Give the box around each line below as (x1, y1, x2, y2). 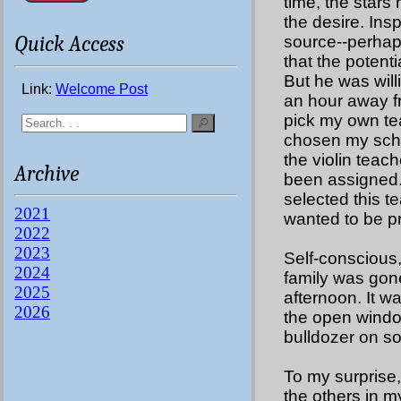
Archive (14, 160, 79, 186)
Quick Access (14, 31, 124, 57)
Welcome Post (55, 81, 148, 97)
